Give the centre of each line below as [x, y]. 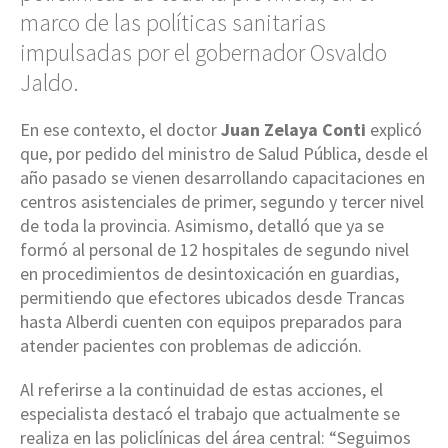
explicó [394, 130]
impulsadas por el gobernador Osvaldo [203, 53]
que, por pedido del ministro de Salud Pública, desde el [224, 154]
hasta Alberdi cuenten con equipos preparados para [211, 322]
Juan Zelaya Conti [293, 130]
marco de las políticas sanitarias [173, 23]
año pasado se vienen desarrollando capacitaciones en [222, 178]
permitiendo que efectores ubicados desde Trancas [212, 298]
